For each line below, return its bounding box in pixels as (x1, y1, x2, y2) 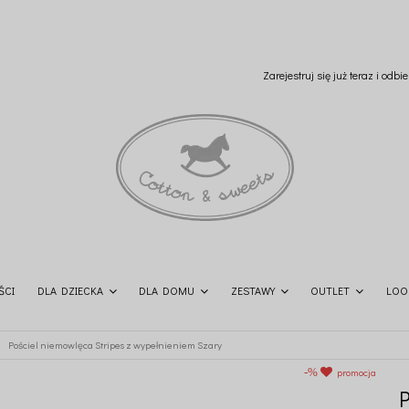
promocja (337, 365, 377, 379)
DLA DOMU (139, 282, 195, 298)
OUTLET (310, 282, 351, 298)
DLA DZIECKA (37, 282, 103, 298)
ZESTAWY (230, 282, 275, 298)
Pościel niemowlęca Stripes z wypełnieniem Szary (7, 338, 222, 351)
